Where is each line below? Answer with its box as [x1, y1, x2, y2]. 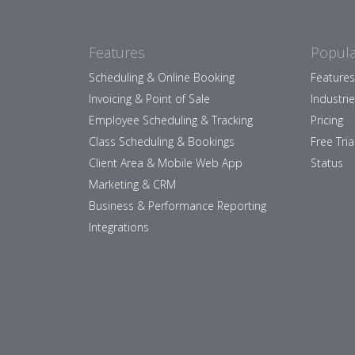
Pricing [311, 113, 343, 128]
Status [311, 155, 343, 170]
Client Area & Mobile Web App [89, 155, 242, 170]
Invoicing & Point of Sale [89, 91, 210, 106]
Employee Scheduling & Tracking [89, 113, 253, 128]
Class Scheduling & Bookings [89, 134, 235, 149]
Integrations [89, 219, 149, 235]
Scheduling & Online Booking [89, 70, 235, 85]
